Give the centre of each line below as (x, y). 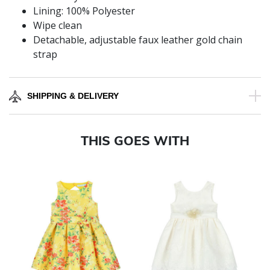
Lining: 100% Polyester (85, 11)
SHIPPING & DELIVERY (73, 96)
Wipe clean (58, 26)
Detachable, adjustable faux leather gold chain (138, 40)
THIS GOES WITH (135, 141)
